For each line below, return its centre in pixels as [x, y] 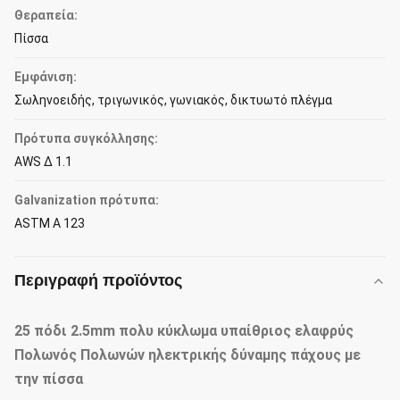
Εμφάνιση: [46, 77]
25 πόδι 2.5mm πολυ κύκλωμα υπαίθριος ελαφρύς [184, 331]
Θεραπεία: [46, 15]
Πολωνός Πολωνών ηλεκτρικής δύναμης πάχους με [187, 355]
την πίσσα [49, 379]
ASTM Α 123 [50, 223]
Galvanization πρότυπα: [87, 200]
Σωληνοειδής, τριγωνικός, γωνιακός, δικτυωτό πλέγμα [173, 100]
